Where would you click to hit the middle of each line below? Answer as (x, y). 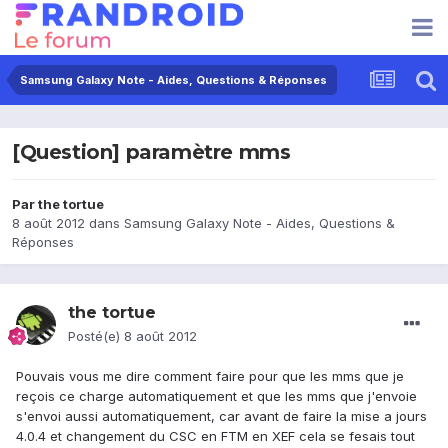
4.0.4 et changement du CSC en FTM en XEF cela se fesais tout (215, 436)
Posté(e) (96, 336)
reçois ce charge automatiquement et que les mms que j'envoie (216, 396)
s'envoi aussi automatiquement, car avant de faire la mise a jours (221, 416)
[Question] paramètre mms (151, 152)
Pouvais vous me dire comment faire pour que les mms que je (210, 376)
